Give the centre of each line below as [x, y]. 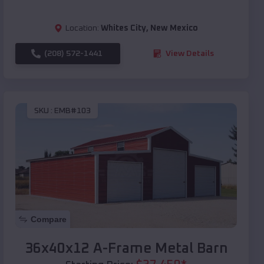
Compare [49, 219]
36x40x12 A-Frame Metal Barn [126, 248]
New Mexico [174, 28]
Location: [82, 28]
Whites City [123, 28]
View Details [190, 53]
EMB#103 [72, 111]
